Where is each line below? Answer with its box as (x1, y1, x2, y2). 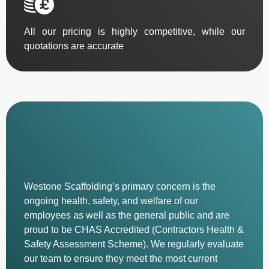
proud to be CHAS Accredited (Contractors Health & (24, 225, 244, 235)
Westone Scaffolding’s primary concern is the (24, 181, 216, 192)
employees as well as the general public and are (24, 210, 229, 221)
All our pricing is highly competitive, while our (24, 26, 245, 37)
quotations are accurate (24, 40, 124, 51)
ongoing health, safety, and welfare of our (24, 196, 198, 207)
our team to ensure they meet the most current (24, 253, 217, 264)
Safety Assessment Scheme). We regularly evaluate (24, 239, 244, 250)
